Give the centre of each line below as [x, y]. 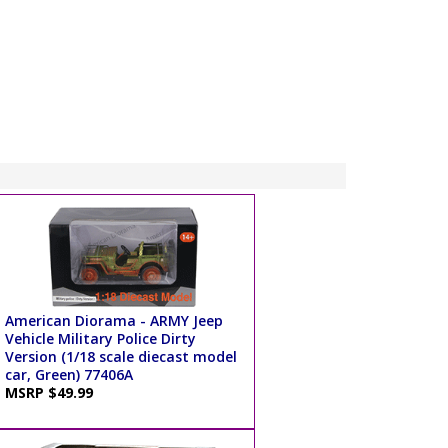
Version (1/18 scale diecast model [120, 356]
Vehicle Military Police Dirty [100, 338]
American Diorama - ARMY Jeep [113, 320]
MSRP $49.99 [52, 392]
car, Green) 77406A [68, 374]
